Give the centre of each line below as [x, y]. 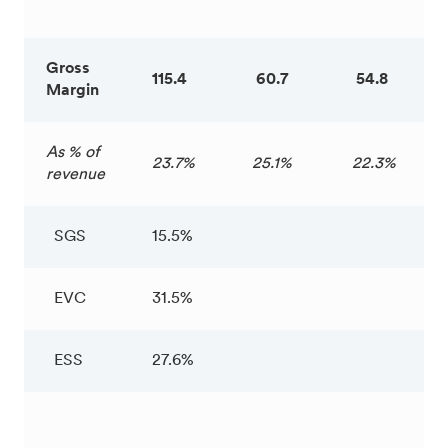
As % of [73, 152]
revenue [75, 174]
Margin [72, 90]
